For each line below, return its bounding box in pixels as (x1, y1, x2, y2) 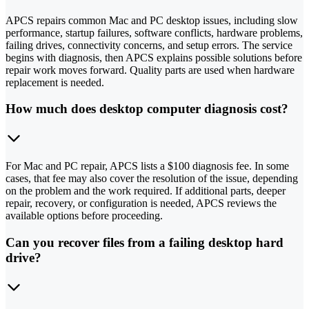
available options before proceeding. (6, 210, 163, 222)
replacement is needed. (6, 76, 104, 88)
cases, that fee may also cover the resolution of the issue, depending (6, 172, 298, 185)
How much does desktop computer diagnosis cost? (6, 101, 288, 117)
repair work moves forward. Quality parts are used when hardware (6, 63, 295, 76)
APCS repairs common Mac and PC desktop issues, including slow (6, 14, 298, 26)
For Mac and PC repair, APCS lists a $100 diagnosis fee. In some (6, 160, 289, 172)
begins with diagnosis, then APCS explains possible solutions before (6, 51, 302, 63)
